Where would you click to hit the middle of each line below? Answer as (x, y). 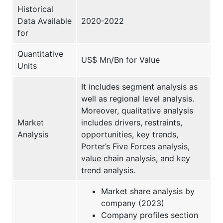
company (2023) (133, 203)
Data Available (45, 21)
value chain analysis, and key (136, 158)
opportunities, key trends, (130, 134)
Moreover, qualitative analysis (137, 110)
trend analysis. (108, 170)
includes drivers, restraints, (132, 122)
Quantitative (40, 54)
